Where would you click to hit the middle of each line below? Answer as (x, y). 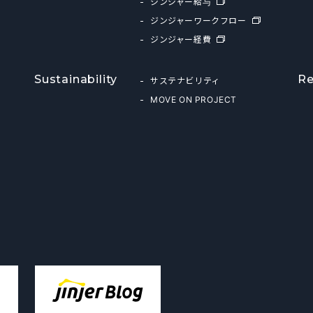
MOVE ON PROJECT (193, 99)
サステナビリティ (185, 80)
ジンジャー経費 (181, 39)
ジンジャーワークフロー (198, 20)
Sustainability (76, 79)
